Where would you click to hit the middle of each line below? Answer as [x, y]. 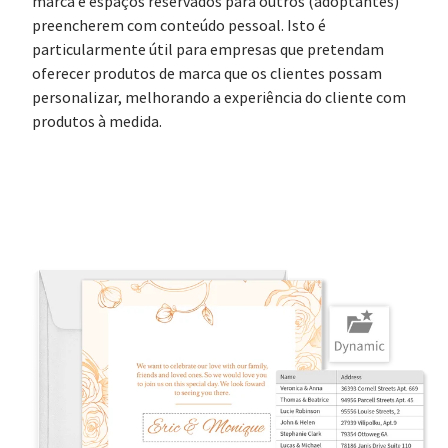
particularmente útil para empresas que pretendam [208, 49]
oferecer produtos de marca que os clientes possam [207, 73]
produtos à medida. [97, 121]
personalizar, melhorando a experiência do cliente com [219, 97]
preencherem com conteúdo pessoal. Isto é [179, 25]
